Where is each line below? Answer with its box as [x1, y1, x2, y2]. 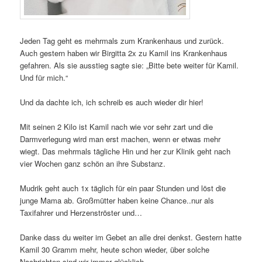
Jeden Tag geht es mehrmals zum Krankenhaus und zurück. [20, 35, 225, 46]
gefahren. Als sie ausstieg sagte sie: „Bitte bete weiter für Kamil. [20, 59, 239, 71]
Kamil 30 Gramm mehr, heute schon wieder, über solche [20, 244, 210, 256]
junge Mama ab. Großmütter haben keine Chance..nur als [20, 195, 215, 206]
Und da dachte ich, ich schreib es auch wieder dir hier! [20, 96, 204, 108]
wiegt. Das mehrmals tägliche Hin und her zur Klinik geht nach [20, 146, 231, 157]
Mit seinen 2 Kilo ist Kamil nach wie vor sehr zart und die [20, 121, 213, 133]
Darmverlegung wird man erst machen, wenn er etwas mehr [20, 133, 221, 145]
